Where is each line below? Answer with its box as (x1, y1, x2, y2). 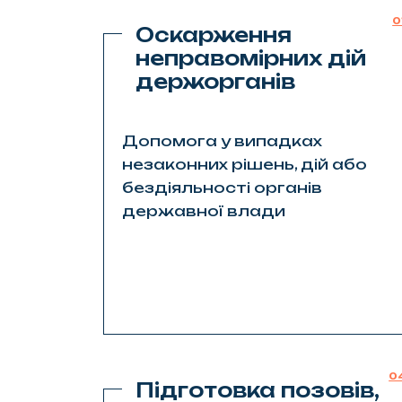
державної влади (121, 201, 285, 220)
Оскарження (135, 22, 292, 47)
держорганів (135, 68, 295, 93)
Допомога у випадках (121, 131, 322, 150)
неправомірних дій (135, 45, 366, 70)
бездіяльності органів (121, 178, 322, 197)
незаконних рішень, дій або (121, 154, 367, 173)
